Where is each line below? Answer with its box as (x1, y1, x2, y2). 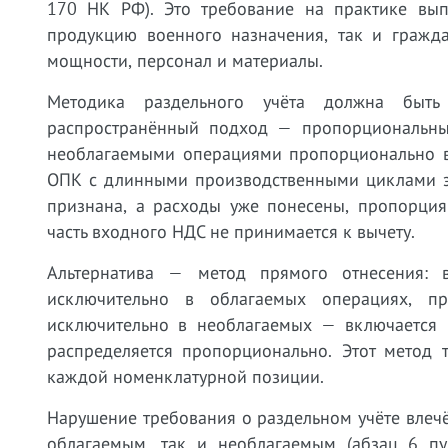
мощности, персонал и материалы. (47, 49, 323, 72)
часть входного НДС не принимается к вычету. (47, 220, 415, 243)
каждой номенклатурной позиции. (47, 365, 324, 388)
